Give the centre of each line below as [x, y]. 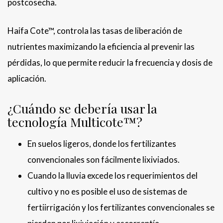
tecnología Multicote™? [75, 122]
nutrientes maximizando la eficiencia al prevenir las [101, 47]
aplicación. [27, 79]
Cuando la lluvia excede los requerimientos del [112, 176]
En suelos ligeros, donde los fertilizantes [102, 144]
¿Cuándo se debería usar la [82, 109]
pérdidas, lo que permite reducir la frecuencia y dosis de [110, 63]
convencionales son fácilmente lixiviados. [104, 160]
